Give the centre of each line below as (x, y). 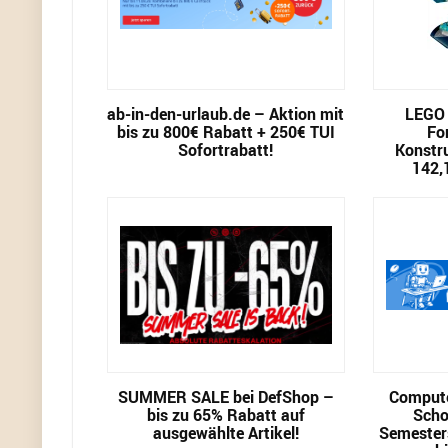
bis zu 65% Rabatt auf (225, 415)
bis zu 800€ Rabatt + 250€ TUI (225, 132)
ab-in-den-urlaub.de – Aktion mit (226, 114)
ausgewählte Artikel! (225, 433)
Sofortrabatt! (226, 150)
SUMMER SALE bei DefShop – (225, 397)
